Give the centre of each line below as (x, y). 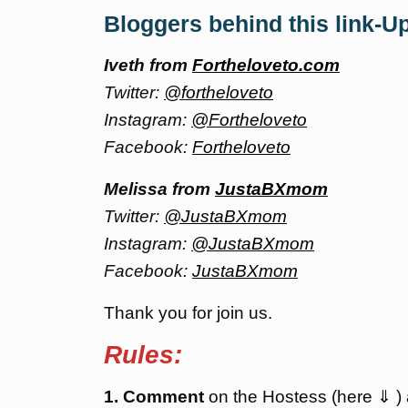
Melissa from (159, 189)
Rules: (143, 355)
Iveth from (148, 65)
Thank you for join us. (188, 313)
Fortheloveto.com (266, 65)
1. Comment (154, 397)
